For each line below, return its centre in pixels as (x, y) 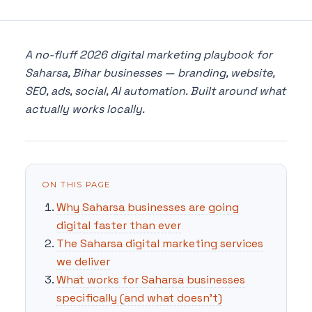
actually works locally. (85, 109)
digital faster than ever (119, 225)
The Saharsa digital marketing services (160, 243)
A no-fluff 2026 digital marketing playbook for (149, 55)
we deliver (83, 261)
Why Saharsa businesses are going (148, 207)
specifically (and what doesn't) (139, 297)
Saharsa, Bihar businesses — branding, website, (150, 73)
